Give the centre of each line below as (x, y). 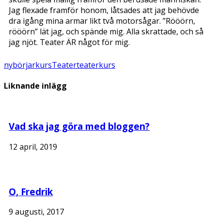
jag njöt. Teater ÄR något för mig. (69, 42)
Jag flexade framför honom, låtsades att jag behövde (104, 10)
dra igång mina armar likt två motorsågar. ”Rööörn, (102, 21)
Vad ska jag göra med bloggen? (79, 126)
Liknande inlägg (35, 86)
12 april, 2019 (33, 147)
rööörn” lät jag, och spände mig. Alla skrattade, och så (106, 31)
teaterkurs (96, 65)
